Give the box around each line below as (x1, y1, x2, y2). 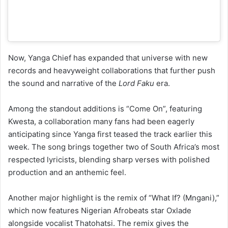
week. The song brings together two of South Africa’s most (8, 115, 219, 125)
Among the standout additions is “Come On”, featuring (8, 77, 202, 87)
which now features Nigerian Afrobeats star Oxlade (8, 179, 191, 189)
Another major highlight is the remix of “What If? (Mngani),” (8, 166, 219, 176)
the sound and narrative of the (8, 51, 119, 62)
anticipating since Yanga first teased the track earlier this (8, 102, 212, 112)
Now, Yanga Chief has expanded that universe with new (8, 26, 208, 36)
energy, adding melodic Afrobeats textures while (8, 217, 183, 227)
